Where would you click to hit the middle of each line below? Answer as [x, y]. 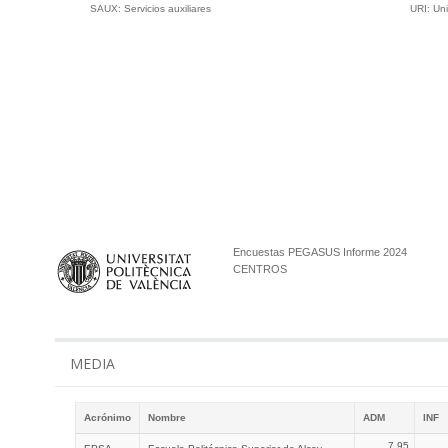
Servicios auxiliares [167, 8]
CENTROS [259, 269]
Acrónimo [107, 417]
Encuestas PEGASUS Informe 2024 [319, 252]
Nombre [167, 417]
